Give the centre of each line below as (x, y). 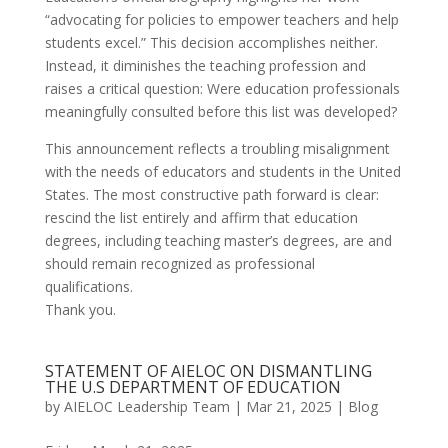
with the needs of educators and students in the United (222, 171)
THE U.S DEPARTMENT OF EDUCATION (192, 387)
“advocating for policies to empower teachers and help (221, 19)
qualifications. (88, 286)
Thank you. (80, 309)
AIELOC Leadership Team (146, 406)
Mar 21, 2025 (288, 406)
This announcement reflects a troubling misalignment (217, 148)
